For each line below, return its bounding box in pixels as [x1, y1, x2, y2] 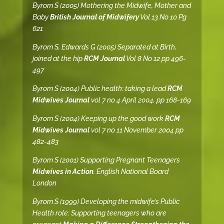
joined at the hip [32, 54, 84, 63]
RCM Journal [83, 54, 125, 63]
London [32, 179, 56, 187]
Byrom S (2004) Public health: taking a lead [32, 84, 167, 93]
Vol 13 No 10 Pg [138, 13, 186, 21]
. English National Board [93, 167, 168, 176]
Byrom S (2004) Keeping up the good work [32, 114, 165, 123]
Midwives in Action [32, 167, 93, 176]
